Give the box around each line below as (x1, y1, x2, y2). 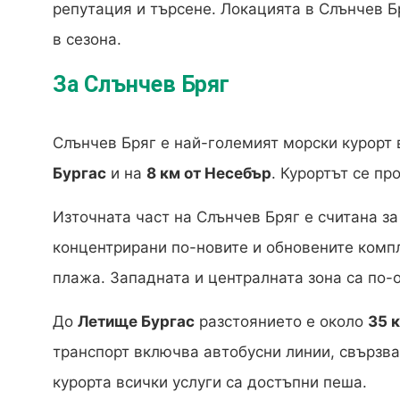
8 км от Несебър (146, 164, 271, 183)
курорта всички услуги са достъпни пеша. (53, 373, 367, 392)
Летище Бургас (78, 312, 195, 331)
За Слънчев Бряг (53, 71, 229, 98)
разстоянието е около (195, 312, 368, 331)
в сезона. (53, 30, 121, 49)
